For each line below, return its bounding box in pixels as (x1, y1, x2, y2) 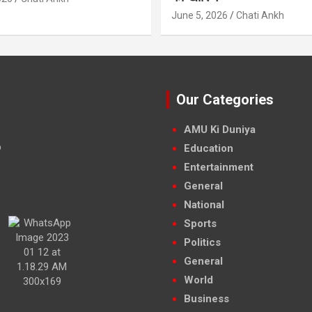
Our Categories (176, 91, 274, 109)
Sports (184, 217, 217, 231)
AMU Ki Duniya (184, 123, 256, 136)
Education (184, 142, 233, 155)
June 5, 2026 (171, 10, 228, 22)
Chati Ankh (236, 10, 284, 22)
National (184, 198, 224, 212)
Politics (184, 236, 221, 249)
